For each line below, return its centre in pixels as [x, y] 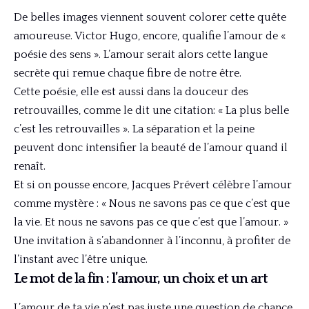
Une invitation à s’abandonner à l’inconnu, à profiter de [152, 240]
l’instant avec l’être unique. [81, 259]
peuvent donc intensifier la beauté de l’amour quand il [151, 147]
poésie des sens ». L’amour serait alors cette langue [141, 54]
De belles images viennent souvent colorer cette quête [150, 17]
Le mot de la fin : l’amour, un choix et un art [141, 278]
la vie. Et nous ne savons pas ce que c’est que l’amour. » [151, 222]
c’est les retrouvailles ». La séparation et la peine [134, 129]
